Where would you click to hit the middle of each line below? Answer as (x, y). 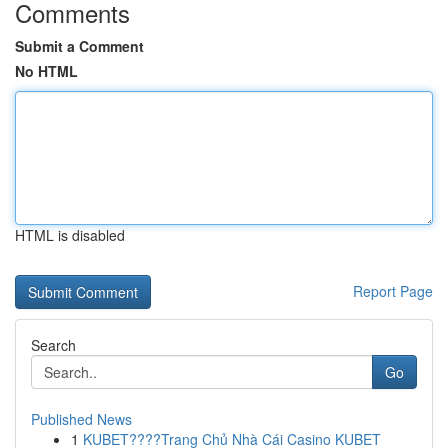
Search (53, 345)
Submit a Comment (79, 46)
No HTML (46, 71)
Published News (81, 419)
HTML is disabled (70, 235)
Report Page (393, 291)
